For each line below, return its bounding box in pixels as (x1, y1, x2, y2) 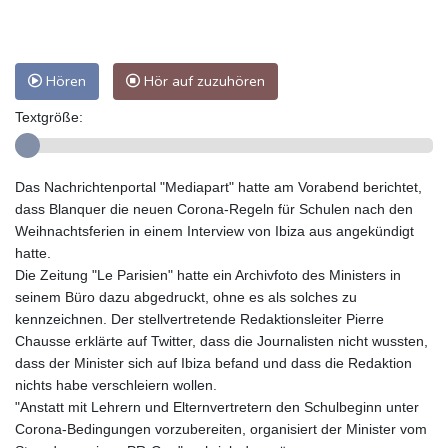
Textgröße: (15, 109, 83, 126)
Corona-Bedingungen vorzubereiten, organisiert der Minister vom (15, 421, 427, 438)
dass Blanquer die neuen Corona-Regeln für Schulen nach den (15, 201, 413, 218)
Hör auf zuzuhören (140, 71, 265, 92)
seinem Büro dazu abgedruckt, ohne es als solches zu (15, 289, 357, 306)
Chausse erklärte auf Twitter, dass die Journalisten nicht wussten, (15, 333, 428, 350)
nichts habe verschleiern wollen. (15, 377, 217, 394)
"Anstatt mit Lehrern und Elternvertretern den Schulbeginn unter (15, 399, 419, 416)
